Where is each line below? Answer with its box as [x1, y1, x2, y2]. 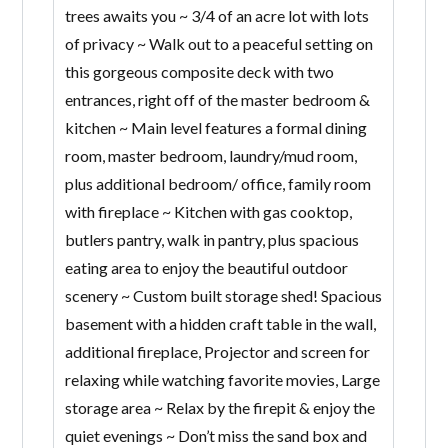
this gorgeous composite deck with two [64, 62, 334, 82]
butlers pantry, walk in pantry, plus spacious [64, 230, 359, 250]
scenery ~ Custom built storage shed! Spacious [64, 286, 382, 306]
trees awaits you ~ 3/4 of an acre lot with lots [64, 6, 369, 26]
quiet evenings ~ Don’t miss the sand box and [64, 426, 367, 446]
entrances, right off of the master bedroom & [64, 90, 370, 110]
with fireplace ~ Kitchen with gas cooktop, [64, 202, 352, 222]
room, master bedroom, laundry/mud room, [64, 146, 357, 166]
